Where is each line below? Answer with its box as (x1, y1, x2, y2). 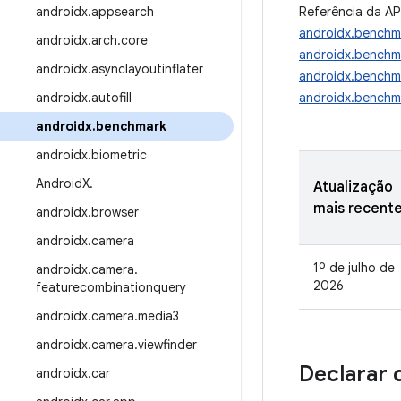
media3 (138, 308, 179, 324)
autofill (91, 90, 132, 106)
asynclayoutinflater (91, 61, 203, 77)
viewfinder (138, 337, 197, 353)
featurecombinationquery (36, 279, 186, 295)
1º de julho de (313, 260, 395, 276)
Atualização (313, 178, 393, 196)
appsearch (91, 4, 154, 20)
